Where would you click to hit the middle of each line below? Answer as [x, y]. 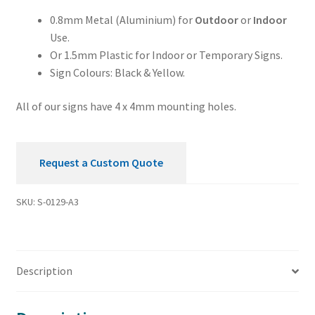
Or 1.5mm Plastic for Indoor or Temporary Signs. [166, 55]
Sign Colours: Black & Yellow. [117, 73]
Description [44, 271]
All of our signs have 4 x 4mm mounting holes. [126, 106]
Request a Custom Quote [101, 163]
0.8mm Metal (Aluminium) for [122, 20]
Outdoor [216, 20]
